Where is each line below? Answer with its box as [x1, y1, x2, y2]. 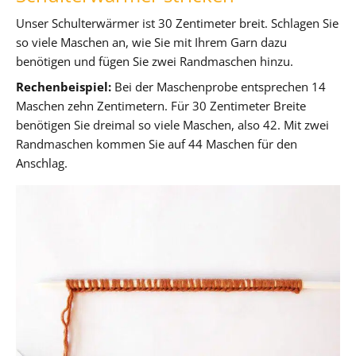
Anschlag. [16, 154, 68, 171]
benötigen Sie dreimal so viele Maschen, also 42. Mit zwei [16, 116, 329, 133]
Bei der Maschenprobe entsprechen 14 [111, 78, 326, 95]
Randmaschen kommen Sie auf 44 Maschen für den [16, 135, 297, 152]
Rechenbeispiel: [16, 78, 111, 95]
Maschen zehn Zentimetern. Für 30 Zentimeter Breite [16, 97, 306, 114]
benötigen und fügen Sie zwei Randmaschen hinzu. [16, 52, 293, 69]
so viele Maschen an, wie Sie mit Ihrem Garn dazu [16, 33, 287, 50]
